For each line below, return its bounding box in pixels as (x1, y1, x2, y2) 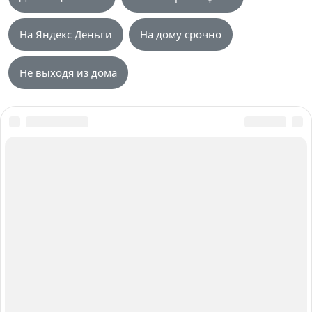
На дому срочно (140, 27, 221, 41)
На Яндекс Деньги (19, 27, 112, 41)
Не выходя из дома (19, 65, 117, 79)
